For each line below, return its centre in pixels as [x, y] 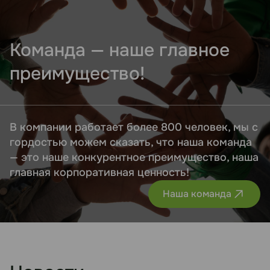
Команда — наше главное [120, 50]
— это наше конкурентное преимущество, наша [134, 157]
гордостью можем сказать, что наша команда [131, 142]
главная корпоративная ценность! [99, 172]
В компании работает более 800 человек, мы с [134, 127]
